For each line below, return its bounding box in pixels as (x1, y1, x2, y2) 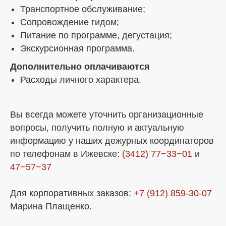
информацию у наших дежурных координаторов (10, 135, 214, 146)
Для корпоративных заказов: (10, 188, 134, 198)
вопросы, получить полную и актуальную (10, 122, 184, 133)
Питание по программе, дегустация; (20, 30, 172, 40)
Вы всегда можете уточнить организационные (10, 109, 203, 120)
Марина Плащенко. (10, 201, 92, 211)
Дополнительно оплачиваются (10, 61, 150, 72)
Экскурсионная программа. (20, 43, 135, 53)
